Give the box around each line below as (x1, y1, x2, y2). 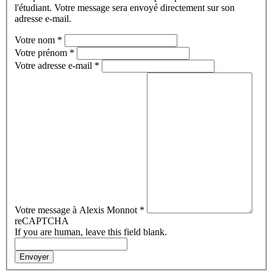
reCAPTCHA (15, 216, 69, 227)
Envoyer (19, 252, 49, 262)
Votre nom (15, 35, 57, 46)
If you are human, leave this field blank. (15, 227, 167, 238)
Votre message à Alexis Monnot (15, 205, 140, 216)
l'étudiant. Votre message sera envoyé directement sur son (15, 2, 235, 13)
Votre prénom (15, 48, 69, 58)
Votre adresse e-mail (15, 60, 94, 71)
